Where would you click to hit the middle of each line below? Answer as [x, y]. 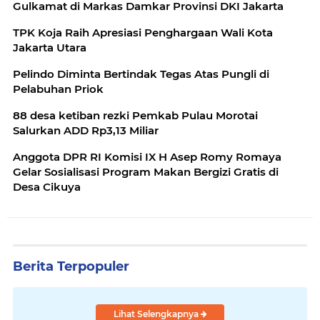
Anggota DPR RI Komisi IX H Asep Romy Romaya [147, 156]
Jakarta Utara [50, 47]
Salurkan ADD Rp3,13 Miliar [86, 130]
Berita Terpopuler [71, 266]
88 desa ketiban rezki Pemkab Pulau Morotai [135, 115]
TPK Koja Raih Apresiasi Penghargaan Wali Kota [143, 32]
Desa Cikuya [47, 186]
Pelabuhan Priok [58, 89]
